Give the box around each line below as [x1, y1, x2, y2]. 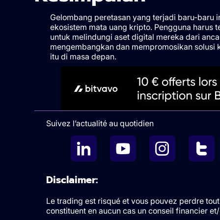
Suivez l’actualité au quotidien [46, 118, 154, 128]
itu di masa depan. [50, 51, 116, 61]
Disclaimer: [46, 172, 98, 187]
